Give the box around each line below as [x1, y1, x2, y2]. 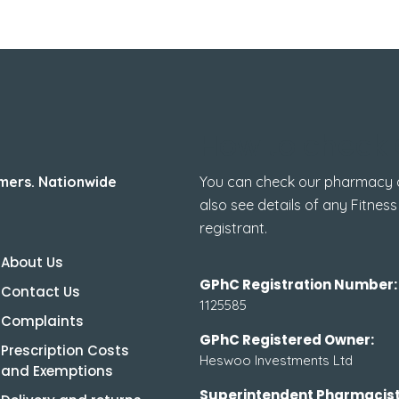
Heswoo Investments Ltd [199, 351, 353, 369]
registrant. [199, 218, 267, 237]
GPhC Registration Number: [199, 274, 397, 294]
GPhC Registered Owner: [199, 330, 374, 349]
